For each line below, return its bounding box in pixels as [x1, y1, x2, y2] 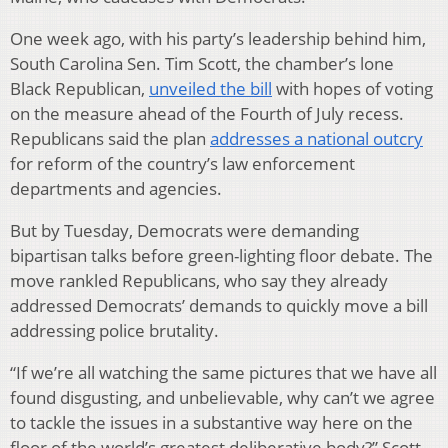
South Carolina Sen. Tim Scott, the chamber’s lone [10, 52, 394, 76]
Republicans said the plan [10, 127, 210, 151]
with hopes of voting [272, 77, 433, 101]
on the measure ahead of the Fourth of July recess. [10, 102, 404, 126]
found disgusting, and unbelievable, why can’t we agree [10, 386, 435, 410]
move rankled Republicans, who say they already [10, 269, 388, 293]
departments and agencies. [10, 177, 222, 201]
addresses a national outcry [210, 127, 423, 151]
